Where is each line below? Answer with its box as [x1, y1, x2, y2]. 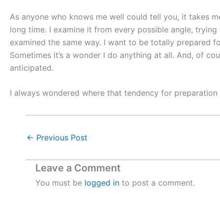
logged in [84, 178, 119, 188]
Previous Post [34, 133, 87, 143]
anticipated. [10, 62, 54, 73]
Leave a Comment [35, 162, 121, 174]
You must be [35, 178, 84, 188]
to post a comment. [119, 178, 195, 188]
